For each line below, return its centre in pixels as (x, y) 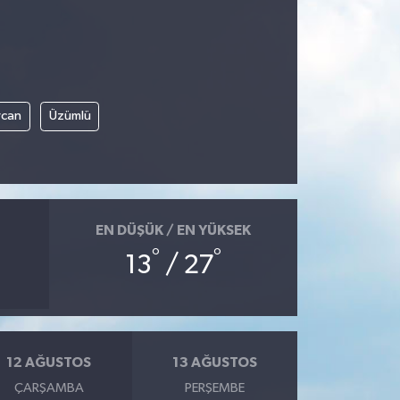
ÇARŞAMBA (49, 388)
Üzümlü (70, 116)
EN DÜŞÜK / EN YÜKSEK (173, 230)
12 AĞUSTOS (49, 362)
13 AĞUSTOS (214, 362)
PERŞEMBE (214, 388)
